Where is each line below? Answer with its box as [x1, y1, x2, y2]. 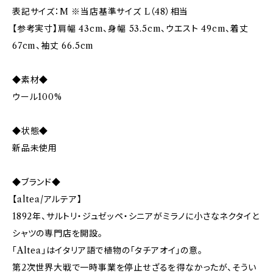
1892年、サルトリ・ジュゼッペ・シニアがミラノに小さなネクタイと [12, 211, 260, 222]
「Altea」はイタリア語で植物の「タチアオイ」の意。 [12, 245, 203, 256]
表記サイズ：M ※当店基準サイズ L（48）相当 [12, 6, 189, 17]
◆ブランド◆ [12, 177, 61, 188]
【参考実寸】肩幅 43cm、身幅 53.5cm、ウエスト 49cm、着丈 [12, 23, 249, 34]
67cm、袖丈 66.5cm [12, 40, 94, 51]
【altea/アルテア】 [12, 194, 82, 205]
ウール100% [12, 91, 62, 102]
